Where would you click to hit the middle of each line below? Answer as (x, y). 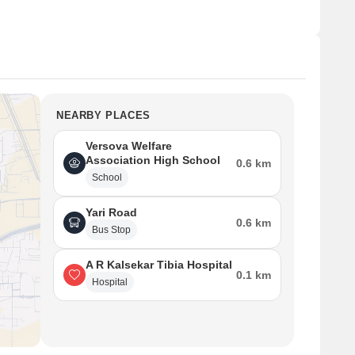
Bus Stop (111, 230)
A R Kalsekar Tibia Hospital (159, 265)
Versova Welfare (129, 146)
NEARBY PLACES (103, 115)
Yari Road (111, 212)
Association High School (153, 160)
